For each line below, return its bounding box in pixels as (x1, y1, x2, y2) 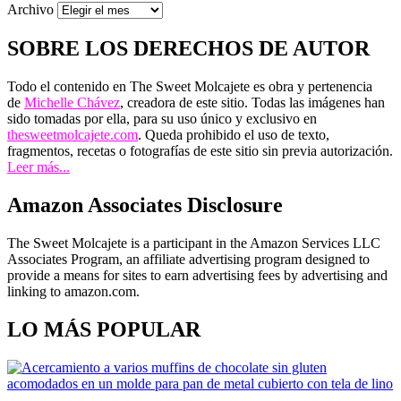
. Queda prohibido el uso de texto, (138, 126, 329, 142)
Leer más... (7, 158, 70, 175)
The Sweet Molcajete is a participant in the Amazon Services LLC (7, 235, 380, 251)
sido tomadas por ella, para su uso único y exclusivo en (7, 110, 317, 126)
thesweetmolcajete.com (7, 126, 138, 142)
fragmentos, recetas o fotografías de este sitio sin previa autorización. (7, 142, 393, 158)
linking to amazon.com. (7, 283, 140, 299)
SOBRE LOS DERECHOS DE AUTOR (7, 37, 370, 61)
